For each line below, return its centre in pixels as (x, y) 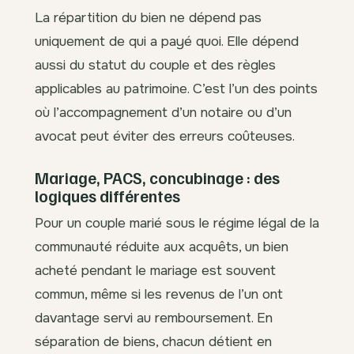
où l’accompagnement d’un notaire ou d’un (163, 112)
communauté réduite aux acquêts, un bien (162, 247)
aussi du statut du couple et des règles (155, 64)
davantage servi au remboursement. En (154, 318)
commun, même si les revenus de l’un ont (159, 294)
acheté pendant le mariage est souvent (155, 271)
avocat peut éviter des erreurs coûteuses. (165, 136)
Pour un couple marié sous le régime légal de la (177, 223)
